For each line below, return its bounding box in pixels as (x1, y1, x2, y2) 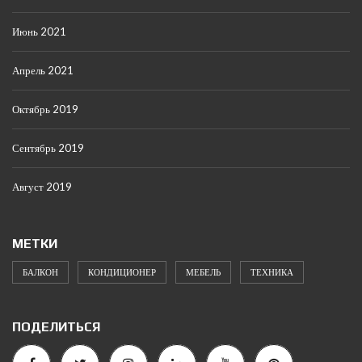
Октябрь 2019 (12, 103, 78, 116)
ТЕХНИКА (250, 267, 293, 278)
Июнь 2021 (12, 25, 66, 39)
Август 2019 (12, 180, 72, 194)
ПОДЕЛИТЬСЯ (12, 319, 100, 335)
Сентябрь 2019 (12, 141, 84, 155)
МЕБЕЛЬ (186, 267, 221, 278)
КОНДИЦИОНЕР (88, 267, 156, 278)
